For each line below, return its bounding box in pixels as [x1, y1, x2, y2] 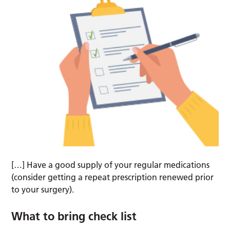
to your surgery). [11, 184, 74, 195]
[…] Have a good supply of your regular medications [11, 159, 210, 170]
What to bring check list [11, 208, 137, 223]
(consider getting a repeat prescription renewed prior [11, 171, 214, 182]
